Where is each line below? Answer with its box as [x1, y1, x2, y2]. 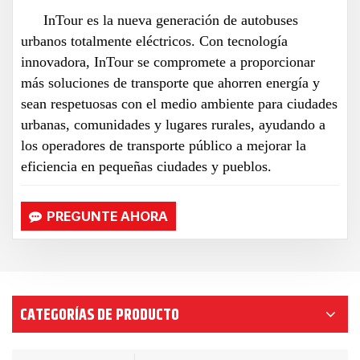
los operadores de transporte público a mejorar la [21, 137, 306, 153]
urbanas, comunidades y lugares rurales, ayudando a [21, 116, 325, 133]
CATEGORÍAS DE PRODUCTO [20, 302, 179, 325]
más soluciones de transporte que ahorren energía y [21, 74, 320, 91]
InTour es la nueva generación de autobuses [43, 11, 298, 28]
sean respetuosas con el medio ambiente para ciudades [21, 95, 337, 112]
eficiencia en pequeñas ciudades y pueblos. [21, 157, 272, 174]
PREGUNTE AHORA [47, 206, 168, 226]
